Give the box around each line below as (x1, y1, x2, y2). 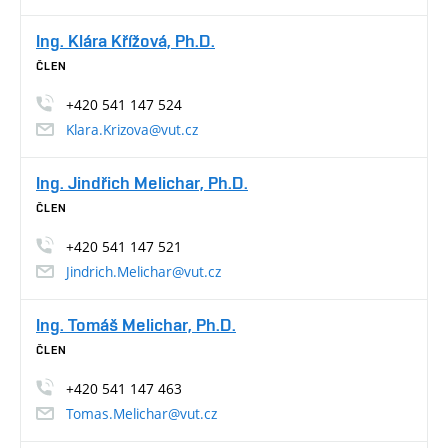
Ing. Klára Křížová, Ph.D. (36, 29, 215, 51)
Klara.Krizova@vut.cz (66, 119, 198, 139)
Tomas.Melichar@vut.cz (66, 403, 217, 423)
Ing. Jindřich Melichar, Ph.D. (36, 171, 248, 193)
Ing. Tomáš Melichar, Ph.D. (36, 313, 236, 335)
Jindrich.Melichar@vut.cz (66, 261, 221, 281)
